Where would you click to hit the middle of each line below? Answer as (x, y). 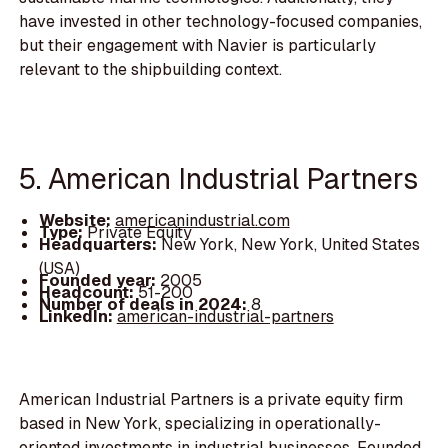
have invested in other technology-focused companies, (221, 21)
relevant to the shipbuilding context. (151, 69)
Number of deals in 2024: (144, 304)
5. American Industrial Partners (219, 179)
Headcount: (88, 292)
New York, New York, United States (290, 244)
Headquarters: (99, 244)
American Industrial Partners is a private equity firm (211, 399)
